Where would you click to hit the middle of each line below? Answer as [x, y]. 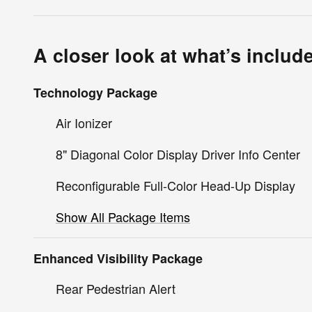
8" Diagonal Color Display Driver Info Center [178, 154]
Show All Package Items [123, 216]
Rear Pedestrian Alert [116, 288]
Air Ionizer [84, 122]
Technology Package [95, 92]
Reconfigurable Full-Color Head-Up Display [175, 185]
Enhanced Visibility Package [118, 258]
